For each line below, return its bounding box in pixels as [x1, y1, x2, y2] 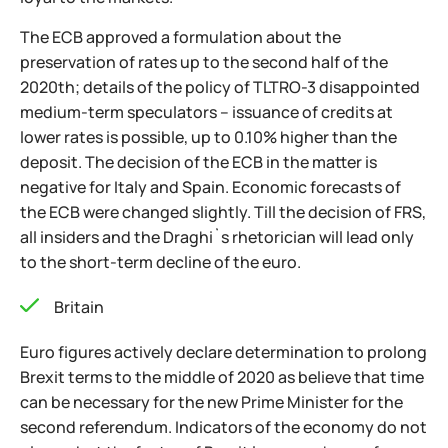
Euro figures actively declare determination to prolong [20, 341, 427, 363]
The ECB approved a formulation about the [20, 26, 341, 48]
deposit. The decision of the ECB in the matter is [20, 151, 377, 173]
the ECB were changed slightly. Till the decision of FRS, [20, 201, 426, 223]
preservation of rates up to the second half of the [20, 51, 388, 73]
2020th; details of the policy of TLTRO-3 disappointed [20, 76, 420, 98]
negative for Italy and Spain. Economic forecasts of [20, 176, 401, 198]
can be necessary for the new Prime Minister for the [20, 391, 403, 413]
